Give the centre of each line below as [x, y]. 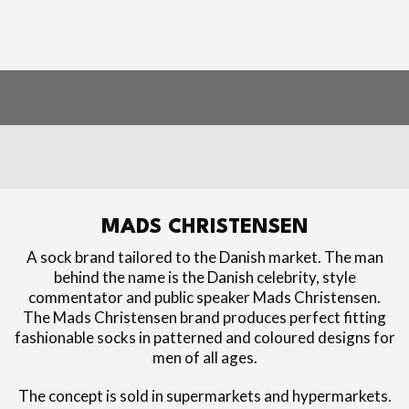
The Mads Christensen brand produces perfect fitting [204, 317]
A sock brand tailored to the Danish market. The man [204, 257]
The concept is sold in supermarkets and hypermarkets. [204, 396]
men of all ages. [204, 357]
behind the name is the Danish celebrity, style [204, 277]
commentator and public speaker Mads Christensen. [204, 297]
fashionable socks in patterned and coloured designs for [204, 337]
